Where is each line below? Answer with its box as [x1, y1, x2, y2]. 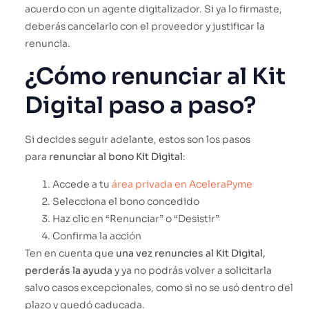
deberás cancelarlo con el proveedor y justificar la [25, 19, 265, 32]
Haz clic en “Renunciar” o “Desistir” [52, 212, 219, 225]
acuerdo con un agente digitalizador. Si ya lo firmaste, [25, 2, 282, 15]
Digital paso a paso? [25, 91, 256, 121]
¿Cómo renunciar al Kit [25, 62, 286, 92]
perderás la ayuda [25, 263, 112, 277]
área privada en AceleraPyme [112, 177, 252, 190]
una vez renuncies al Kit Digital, [116, 246, 266, 259]
